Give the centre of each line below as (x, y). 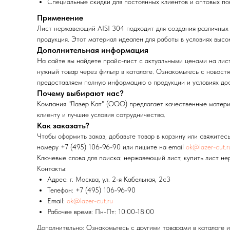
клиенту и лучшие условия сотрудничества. (101, 115)
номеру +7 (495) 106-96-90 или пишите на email (111, 147)
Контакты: (52, 169)
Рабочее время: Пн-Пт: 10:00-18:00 (101, 212)
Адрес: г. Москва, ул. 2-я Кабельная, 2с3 (109, 179)
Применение (60, 18)
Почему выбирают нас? (80, 93)
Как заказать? (63, 126)
